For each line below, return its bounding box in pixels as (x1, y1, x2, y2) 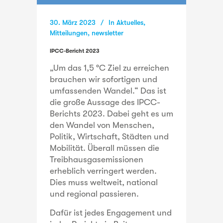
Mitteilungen (50, 28, 88, 37)
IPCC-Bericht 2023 (50, 47, 100, 54)
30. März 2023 (50, 18, 96, 26)
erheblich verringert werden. (50, 166, 157, 176)
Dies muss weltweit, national (50, 177, 158, 187)
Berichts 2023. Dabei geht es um (50, 109, 173, 118)
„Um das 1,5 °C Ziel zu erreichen (50, 63, 169, 73)
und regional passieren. (50, 189, 139, 199)
